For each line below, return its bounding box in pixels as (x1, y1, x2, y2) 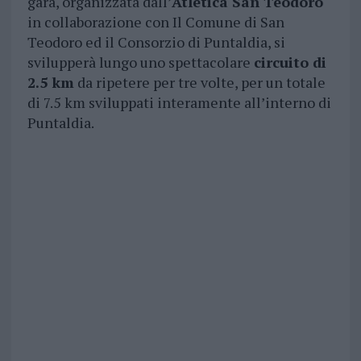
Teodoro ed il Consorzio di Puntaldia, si (27, 32, 285, 52)
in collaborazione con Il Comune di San (27, 12, 284, 32)
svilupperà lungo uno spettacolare (27, 52, 254, 73)
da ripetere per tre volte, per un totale (73, 73, 326, 93)
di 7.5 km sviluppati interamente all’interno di (27, 93, 331, 113)
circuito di (253, 52, 326, 73)
